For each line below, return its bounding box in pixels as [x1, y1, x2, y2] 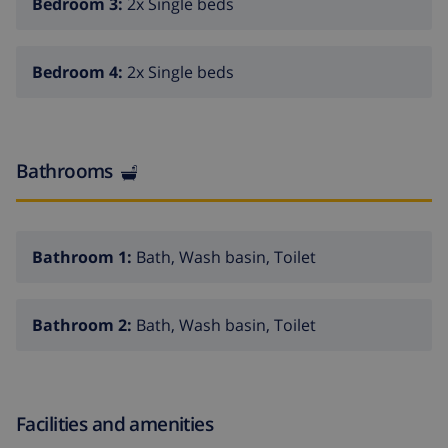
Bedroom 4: [32, 61, 127, 84]
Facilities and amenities [16, 409, 214, 437]
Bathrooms [16, 157, 113, 185]
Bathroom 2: [32, 313, 136, 336]
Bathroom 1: [32, 245, 136, 268]
